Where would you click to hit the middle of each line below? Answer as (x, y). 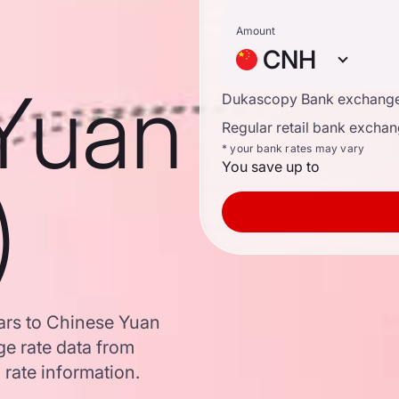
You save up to (271, 167)
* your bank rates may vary (293, 148)
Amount (256, 31)
